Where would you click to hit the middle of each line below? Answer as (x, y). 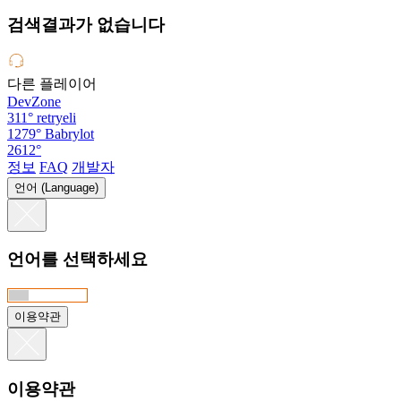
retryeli (56, 117)
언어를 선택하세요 (77, 260)
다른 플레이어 (52, 83)
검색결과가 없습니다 (86, 24)
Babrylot (69, 133)
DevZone (34, 101)
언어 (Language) (56, 187)
